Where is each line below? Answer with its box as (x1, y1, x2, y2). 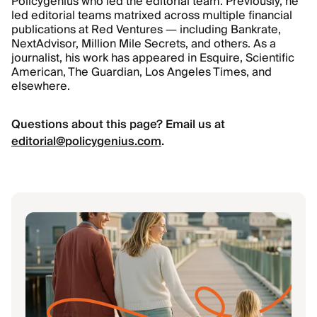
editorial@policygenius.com (11, 132, 161, 151)
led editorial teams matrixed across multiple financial (11, 6, 292, 25)
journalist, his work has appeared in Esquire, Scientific (11, 48, 294, 68)
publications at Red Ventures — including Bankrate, (11, 20, 281, 40)
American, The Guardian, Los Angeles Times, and (11, 62, 272, 82)
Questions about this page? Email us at (11, 115, 228, 134)
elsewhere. (11, 76, 70, 96)
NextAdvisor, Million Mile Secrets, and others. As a (11, 34, 276, 54)
